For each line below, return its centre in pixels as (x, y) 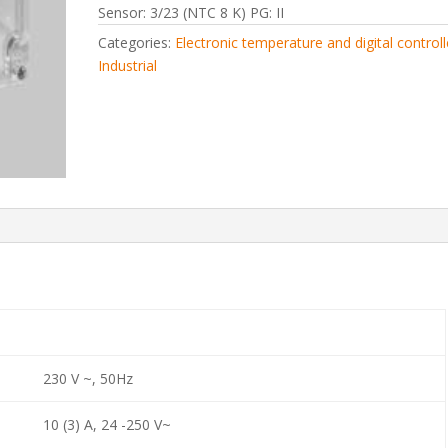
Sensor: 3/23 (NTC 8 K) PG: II (191, 12)
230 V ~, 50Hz (87, 378)
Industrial (128, 65)
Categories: (137, 42)
